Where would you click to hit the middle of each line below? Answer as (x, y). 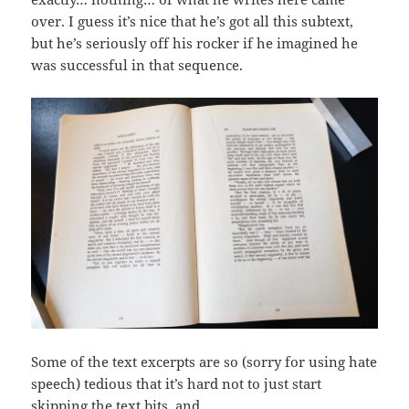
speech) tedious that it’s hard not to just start (177, 383)
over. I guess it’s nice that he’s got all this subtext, (193, 21)
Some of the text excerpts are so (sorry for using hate (204, 361)
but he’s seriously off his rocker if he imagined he (195, 42)
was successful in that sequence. (137, 64)
